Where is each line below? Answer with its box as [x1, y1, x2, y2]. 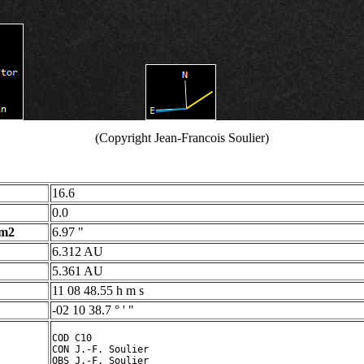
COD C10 [52, 332, 92, 344]
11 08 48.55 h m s [52, 284, 144, 297]
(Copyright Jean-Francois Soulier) [95, 131, 269, 145]
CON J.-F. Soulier [52, 344, 149, 355]
